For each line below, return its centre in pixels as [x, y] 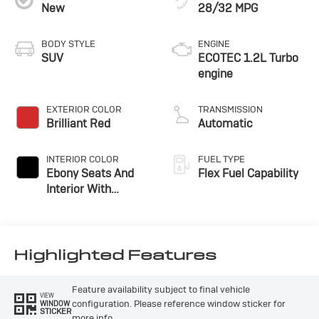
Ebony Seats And [90, 174]
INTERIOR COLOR [82, 159]
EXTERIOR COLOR [84, 110]
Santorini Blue [83, 205]
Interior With [78, 189]
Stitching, [71, 221]
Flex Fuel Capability [248, 174]
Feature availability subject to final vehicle [161, 289]
